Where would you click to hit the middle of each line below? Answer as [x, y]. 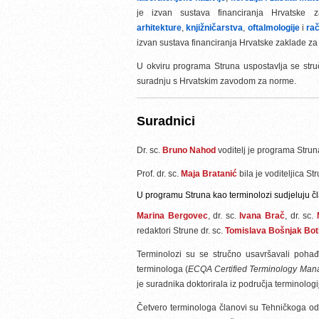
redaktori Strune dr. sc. [181, 231]
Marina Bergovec [172, 216]
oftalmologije [273, 28]
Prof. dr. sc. [159, 174]
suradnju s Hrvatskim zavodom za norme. [216, 81]
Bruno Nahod [190, 150]
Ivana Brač [262, 216]
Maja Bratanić [209, 174]
